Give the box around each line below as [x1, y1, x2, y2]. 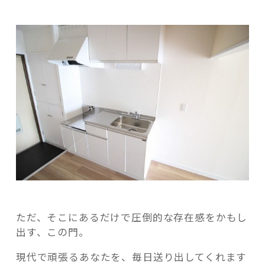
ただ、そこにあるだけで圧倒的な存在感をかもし [15, 210, 248, 225]
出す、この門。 [15, 225, 89, 240]
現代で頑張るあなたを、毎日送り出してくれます [15, 249, 247, 264]
